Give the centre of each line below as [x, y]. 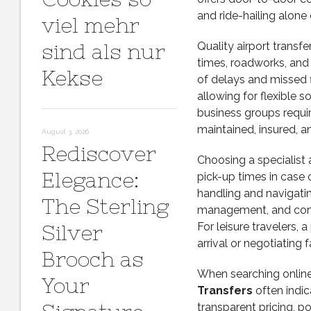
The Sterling [105, 206]
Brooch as [93, 259]
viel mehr [91, 25]
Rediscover [99, 153]
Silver [72, 233]
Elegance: [90, 180]
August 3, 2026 [65, 132]
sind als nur [103, 51]
